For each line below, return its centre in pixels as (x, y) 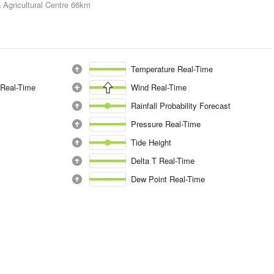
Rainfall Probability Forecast (181, 106)
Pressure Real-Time (166, 124)
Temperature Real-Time (172, 69)
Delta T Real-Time (163, 161)
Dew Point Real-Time (168, 179)
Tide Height (151, 142)
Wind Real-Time (159, 87)
